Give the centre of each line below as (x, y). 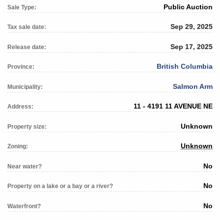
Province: (21, 67)
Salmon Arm (193, 86)
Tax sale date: (27, 27)
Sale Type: (22, 7)
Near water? (25, 166)
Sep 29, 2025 (192, 27)
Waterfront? (24, 206)
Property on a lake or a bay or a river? (60, 186)
